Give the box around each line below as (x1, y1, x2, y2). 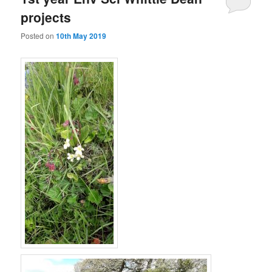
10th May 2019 (56, 30, 107, 42)
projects (21, 7, 72, 26)
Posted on (21, 30, 56, 41)
